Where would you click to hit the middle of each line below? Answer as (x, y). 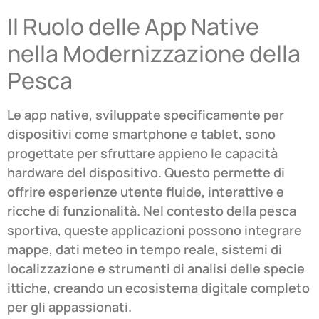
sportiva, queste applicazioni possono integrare (155, 230)
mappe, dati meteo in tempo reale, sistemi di (145, 250)
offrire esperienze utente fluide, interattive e (146, 192)
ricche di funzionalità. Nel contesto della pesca (152, 211)
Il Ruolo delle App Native (133, 27)
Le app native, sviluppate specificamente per (146, 115)
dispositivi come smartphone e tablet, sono (141, 134)
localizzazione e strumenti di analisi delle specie (156, 269)
